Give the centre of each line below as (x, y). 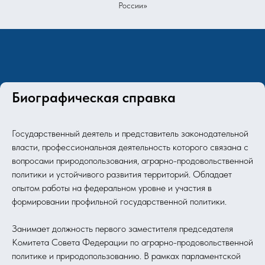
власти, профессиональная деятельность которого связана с (130, 147)
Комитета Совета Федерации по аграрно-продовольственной (132, 243)
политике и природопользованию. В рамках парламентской (126, 256)
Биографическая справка (94, 98)
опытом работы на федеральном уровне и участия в (112, 188)
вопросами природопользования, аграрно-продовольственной (132, 161)
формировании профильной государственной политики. (119, 202)
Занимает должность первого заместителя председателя (122, 229)
